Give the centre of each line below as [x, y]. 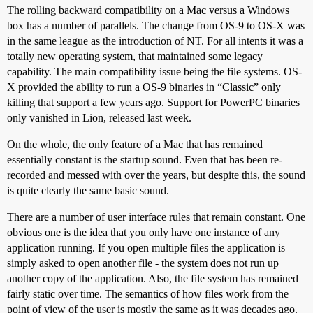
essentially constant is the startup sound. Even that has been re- [145, 160]
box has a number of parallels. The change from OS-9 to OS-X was [156, 26]
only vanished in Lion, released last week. [99, 118]
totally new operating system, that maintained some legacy [135, 56]
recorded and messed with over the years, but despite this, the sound [156, 175]
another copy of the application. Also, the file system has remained [153, 278]
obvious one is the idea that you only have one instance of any [144, 232]
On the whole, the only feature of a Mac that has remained [135, 144]
